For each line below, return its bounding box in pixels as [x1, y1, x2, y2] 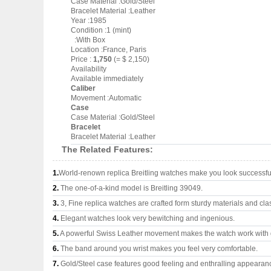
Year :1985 [71, 16, 106, 25]
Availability [71, 65, 106, 73]
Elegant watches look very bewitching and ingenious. [59, 214, 235, 223]
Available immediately [71, 74, 143, 83]
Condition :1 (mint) [71, 26, 131, 34]
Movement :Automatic [71, 94, 142, 102]
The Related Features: [62, 145, 153, 154]
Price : [71, 55, 93, 64]
